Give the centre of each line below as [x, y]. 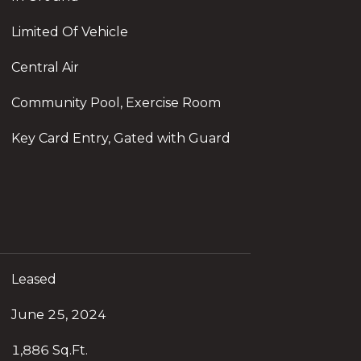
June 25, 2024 [58, 315]
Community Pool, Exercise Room [116, 102]
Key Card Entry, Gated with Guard [120, 138]
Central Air [45, 67]
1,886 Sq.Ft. [49, 351]
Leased [33, 280]
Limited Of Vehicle [69, 31]
